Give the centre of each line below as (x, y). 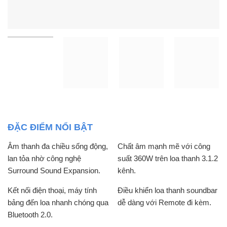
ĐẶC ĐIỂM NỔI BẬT (50, 127)
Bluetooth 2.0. (30, 214)
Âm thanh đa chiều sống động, (58, 146)
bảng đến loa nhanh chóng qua (58, 202)
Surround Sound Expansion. (54, 170)
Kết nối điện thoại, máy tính (52, 190)
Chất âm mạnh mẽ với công (164, 146)
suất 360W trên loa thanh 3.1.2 (168, 158)
